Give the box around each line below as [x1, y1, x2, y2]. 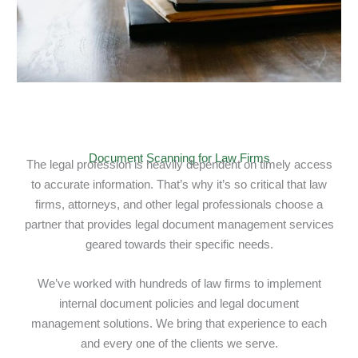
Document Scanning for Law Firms [88, 150, 270, 165]
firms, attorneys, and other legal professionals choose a [35, 197, 323, 211]
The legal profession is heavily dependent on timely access [26, 157, 332, 171]
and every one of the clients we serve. [80, 336, 278, 350]
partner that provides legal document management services [24, 217, 334, 231]
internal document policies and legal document [59, 296, 299, 310]
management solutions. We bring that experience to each [31, 316, 327, 330]
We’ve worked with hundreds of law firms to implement [37, 276, 321, 290]
